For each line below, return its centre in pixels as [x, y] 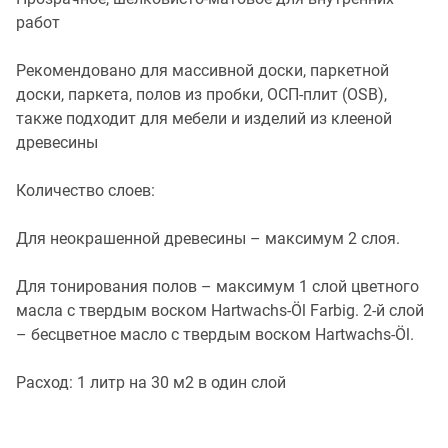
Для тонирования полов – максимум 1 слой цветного [217, 286]
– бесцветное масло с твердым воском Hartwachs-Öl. [215, 334]
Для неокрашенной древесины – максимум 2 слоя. [208, 238]
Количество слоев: [85, 190]
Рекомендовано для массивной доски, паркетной [202, 70]
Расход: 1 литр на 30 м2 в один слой [151, 382]
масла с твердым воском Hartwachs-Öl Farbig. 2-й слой [220, 310]
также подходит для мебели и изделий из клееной [204, 118]
